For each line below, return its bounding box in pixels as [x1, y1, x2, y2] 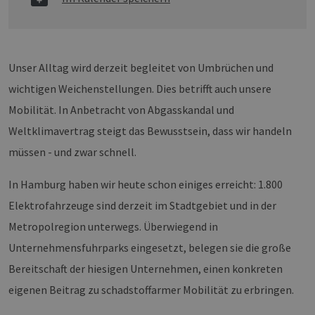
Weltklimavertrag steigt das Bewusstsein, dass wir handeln [8, 124, 292, 138]
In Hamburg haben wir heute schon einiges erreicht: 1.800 [8, 177, 283, 191]
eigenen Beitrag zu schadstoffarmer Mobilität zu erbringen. [8, 283, 294, 297]
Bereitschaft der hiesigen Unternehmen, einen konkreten [8, 262, 283, 276]
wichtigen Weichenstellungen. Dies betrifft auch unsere [8, 82, 271, 96]
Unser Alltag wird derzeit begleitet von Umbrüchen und [8, 60, 274, 75]
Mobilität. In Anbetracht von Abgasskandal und [8, 103, 234, 117]
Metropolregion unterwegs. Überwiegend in [8, 219, 218, 233]
